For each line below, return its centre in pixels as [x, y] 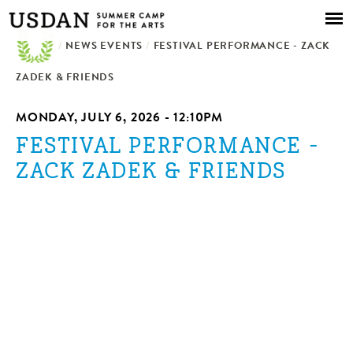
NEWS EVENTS [104, 47]
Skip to [141, 10]
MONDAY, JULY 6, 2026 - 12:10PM [119, 119]
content [142, 48]
